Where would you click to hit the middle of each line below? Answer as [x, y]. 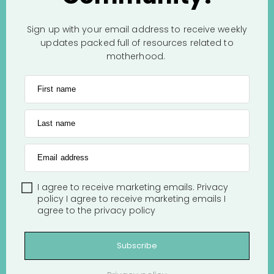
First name [57, 89]
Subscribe [137, 245]
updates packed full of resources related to [137, 43]
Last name [56, 123]
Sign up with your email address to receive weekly [137, 29]
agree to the [66, 210]
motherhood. [137, 56]
